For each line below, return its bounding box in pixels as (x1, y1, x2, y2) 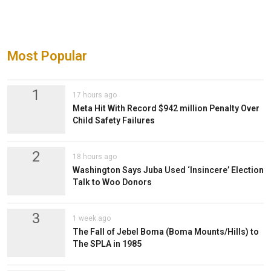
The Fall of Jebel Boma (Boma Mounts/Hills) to (72, 226, 259, 237)
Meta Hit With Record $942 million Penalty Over (72, 103, 260, 113)
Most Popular (7, 48, 87, 64)
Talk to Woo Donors (72, 177, 152, 187)
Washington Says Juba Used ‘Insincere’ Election (72, 165, 264, 175)
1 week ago (72, 214, 111, 223)
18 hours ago (72, 152, 117, 161)
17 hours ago (72, 90, 117, 99)
